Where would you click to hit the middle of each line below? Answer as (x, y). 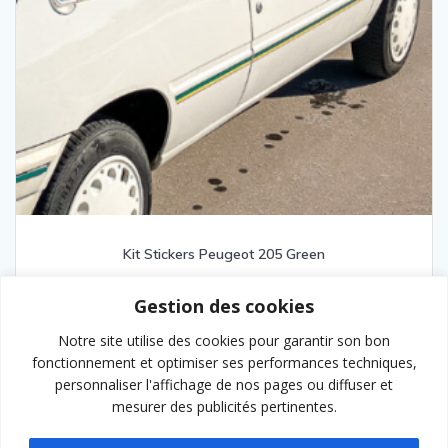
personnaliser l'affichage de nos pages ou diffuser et (224, 384)
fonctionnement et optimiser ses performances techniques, (224, 362)
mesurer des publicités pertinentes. (224, 406)
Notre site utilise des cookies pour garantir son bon (224, 340)
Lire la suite (224, 362)
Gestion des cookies (224, 305)
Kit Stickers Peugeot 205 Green (224, 253)
